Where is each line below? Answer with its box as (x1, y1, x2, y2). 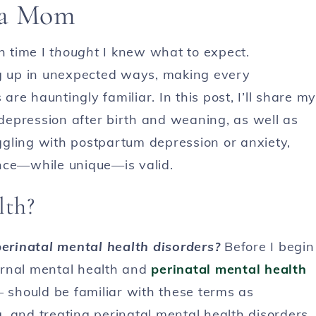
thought (49, 44, 99, 60)
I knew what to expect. (99, 44, 250, 60)
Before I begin (220, 238, 315, 255)
